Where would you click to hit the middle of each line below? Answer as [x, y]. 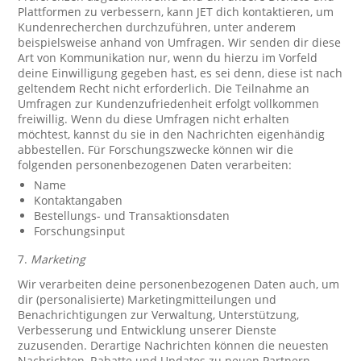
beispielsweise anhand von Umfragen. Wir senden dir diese [180, 42]
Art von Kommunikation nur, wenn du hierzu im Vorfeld [168, 58]
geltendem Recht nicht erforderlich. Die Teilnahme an [164, 88]
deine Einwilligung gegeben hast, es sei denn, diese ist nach [180, 73]
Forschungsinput [80, 231]
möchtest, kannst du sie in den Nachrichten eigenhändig [172, 134]
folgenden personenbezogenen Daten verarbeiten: [155, 165]
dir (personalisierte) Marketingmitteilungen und [147, 299]
